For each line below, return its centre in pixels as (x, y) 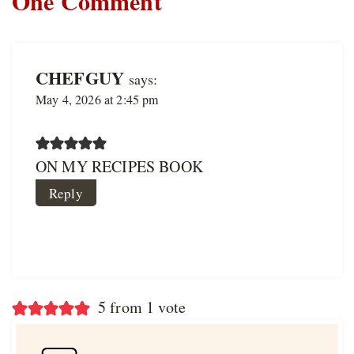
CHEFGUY (80, 78)
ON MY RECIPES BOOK (119, 167)
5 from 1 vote (142, 307)
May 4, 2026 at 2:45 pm (97, 100)
